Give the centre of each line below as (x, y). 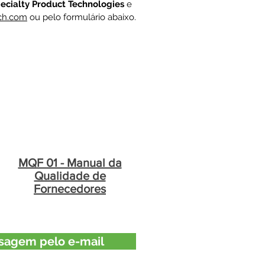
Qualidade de (70, 176)
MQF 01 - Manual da (70, 163)
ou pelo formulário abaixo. (82, 17)
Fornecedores (70, 189)
